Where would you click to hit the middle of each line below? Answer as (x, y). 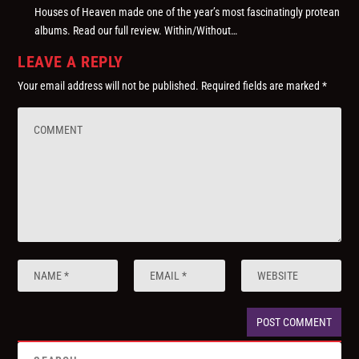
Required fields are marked (262, 86)
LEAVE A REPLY (71, 62)
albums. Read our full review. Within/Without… (136, 31)
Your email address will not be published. (109, 86)
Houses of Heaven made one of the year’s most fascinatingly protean (188, 12)
